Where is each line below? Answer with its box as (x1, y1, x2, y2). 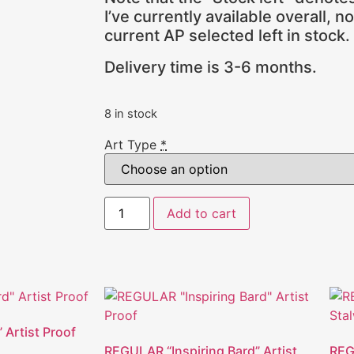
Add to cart (167, 205, 237, 221)
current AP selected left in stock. (104, 26, 350, 46)
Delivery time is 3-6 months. (104, 58, 317, 77)
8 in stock (104, 107, 157, 122)
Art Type (104, 137, 160, 153)
